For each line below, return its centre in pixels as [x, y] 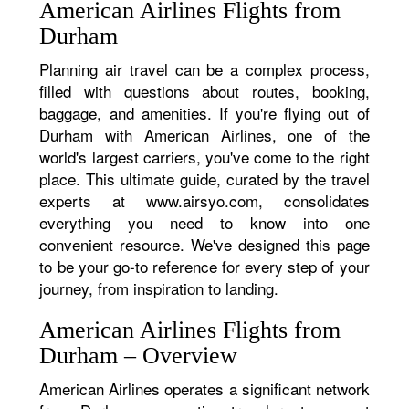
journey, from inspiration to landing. [159, 288]
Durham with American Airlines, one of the [204, 135]
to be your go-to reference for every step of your [204, 266]
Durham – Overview [139, 356]
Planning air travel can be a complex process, [204, 69]
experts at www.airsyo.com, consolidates [204, 200]
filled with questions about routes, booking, [204, 91]
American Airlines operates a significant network [204, 388]
